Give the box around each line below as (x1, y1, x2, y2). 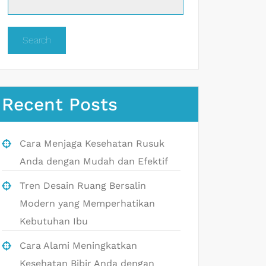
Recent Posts (2, 93, 118, 115)
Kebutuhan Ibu (20, 215, 88, 227)
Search (23, 34, 51, 46)
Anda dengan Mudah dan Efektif (20, 155, 168, 167)
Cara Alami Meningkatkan (20, 239, 137, 251)
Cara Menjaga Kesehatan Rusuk (20, 137, 164, 149)
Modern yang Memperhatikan (20, 197, 155, 209)
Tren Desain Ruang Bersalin (20, 179, 146, 191)
